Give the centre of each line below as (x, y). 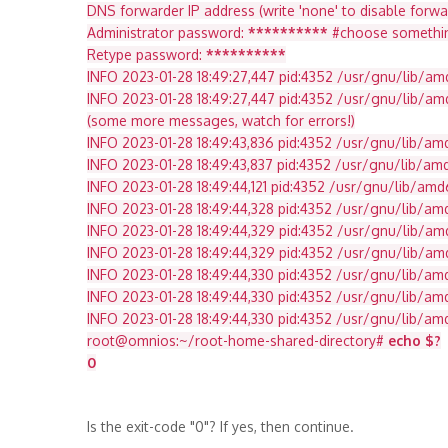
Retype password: (146, 54)
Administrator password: (167, 32)
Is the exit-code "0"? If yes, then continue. (220, 426)
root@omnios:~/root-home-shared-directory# (237, 340)
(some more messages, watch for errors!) (221, 120)
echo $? (414, 340)
